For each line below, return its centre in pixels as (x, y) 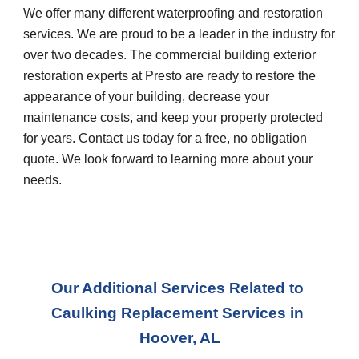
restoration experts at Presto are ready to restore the (170, 76)
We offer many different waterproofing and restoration (173, 14)
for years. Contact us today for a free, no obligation (165, 139)
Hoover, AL (179, 338)
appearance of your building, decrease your (147, 97)
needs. (43, 180)
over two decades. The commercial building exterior (170, 55)
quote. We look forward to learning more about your (168, 159)
